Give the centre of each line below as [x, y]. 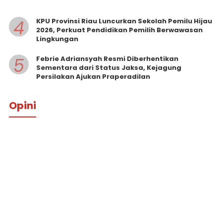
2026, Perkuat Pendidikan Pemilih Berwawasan [119, 30]
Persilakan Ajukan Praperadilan [93, 76]
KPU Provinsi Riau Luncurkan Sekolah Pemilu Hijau [124, 21]
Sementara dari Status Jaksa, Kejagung [109, 67]
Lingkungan [57, 39]
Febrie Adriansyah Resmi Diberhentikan [107, 58]
